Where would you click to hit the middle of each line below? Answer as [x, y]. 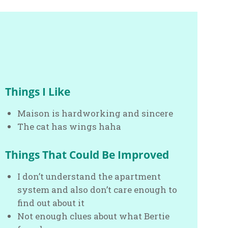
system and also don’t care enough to [97, 190]
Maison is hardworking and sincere [95, 113]
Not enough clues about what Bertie [94, 216]
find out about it [51, 203]
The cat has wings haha [69, 127]
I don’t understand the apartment [89, 177]
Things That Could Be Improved [87, 155]
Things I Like [38, 91]
